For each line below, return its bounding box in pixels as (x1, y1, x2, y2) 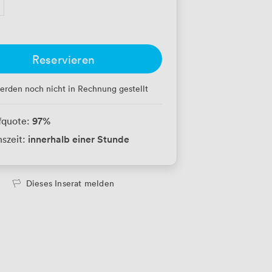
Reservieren (32, 50, 95, 67)
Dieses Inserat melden (25, 177, 114, 189)
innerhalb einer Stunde (28, 132, 130, 146)
